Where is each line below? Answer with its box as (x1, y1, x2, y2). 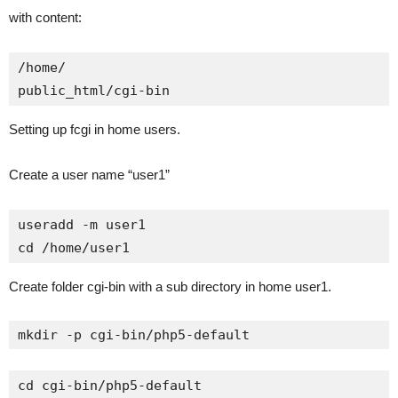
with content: (9, 10, 82, 25)
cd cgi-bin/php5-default (18, 378, 202, 394)
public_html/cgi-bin (18, 83, 170, 99)
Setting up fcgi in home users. (9, 122, 180, 137)
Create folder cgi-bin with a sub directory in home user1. (9, 279, 331, 294)
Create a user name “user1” (9, 167, 170, 182)
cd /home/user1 (18, 240, 130, 256)
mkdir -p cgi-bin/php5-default (18, 327, 250, 343)
